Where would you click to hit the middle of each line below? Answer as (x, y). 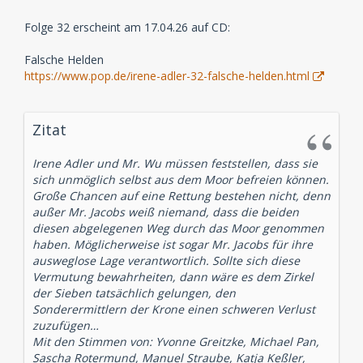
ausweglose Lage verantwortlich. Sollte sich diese (166, 261)
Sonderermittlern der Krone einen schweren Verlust (174, 310)
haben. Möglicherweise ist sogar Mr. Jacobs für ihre (173, 245)
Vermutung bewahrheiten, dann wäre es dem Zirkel (173, 277)
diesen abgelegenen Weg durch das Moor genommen (178, 228)
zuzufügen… (66, 326)
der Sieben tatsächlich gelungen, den (134, 293)
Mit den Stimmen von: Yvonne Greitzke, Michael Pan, (176, 342)
